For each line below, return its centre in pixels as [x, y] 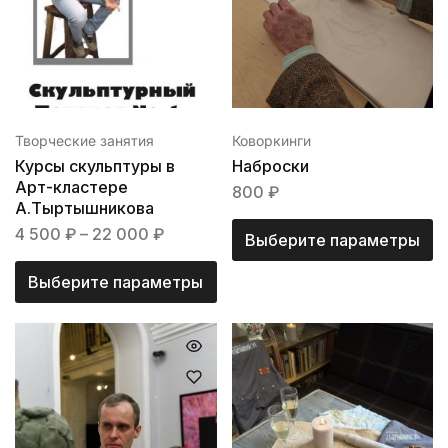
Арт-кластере [71, 186]
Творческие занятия [84, 140]
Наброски [270, 165]
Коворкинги [271, 140]
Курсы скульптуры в [95, 165]
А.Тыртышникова [84, 207]
